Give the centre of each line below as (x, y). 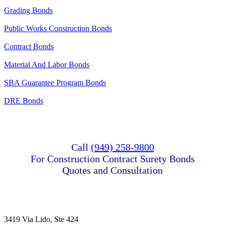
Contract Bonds (29, 46)
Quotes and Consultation (113, 170)
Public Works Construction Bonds (58, 28)
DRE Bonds (24, 100)
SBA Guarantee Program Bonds (55, 82)
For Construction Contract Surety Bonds (113, 158)
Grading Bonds (28, 10)
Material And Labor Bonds (47, 64)
